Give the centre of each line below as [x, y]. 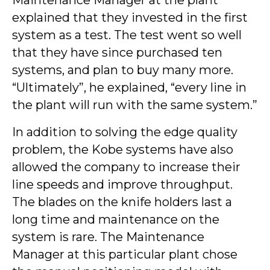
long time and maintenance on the [116, 220]
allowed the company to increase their [126, 167]
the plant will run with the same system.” [135, 105]
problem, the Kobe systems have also [123, 150]
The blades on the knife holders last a [122, 202]
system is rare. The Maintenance [108, 237]
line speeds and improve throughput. [122, 185]
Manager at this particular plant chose [125, 255]
